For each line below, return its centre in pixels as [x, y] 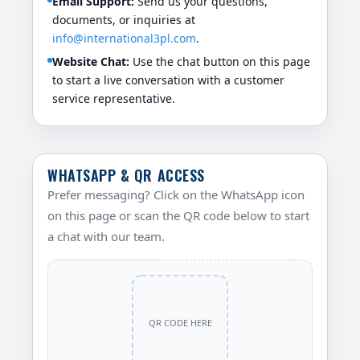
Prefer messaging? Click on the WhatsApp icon [176, 195]
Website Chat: [91, 62]
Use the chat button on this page [220, 62]
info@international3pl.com [124, 39]
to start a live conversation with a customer [168, 80]
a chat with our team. [106, 237]
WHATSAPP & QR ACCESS [126, 176]
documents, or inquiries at [124, 20]
